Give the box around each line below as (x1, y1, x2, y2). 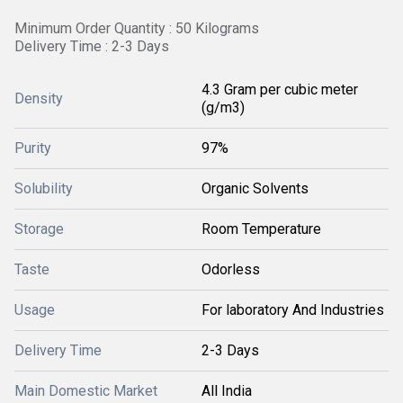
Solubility (14, 180, 73, 197)
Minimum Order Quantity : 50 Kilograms (14, 20, 259, 37)
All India (201, 382, 252, 399)
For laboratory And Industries (201, 301, 384, 318)
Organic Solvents (201, 180, 309, 197)
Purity (14, 139, 51, 157)
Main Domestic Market (14, 382, 157, 399)
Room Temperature (201, 220, 321, 237)
